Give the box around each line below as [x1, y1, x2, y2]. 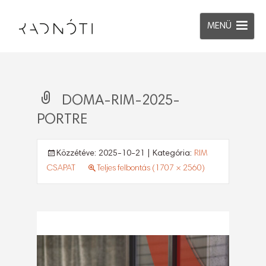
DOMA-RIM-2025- [62, 94, 180, 108]
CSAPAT [47, 164, 75, 173]
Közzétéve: [56, 150, 99, 158]
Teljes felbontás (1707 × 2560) [97, 164, 205, 173]
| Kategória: [145, 150, 194, 158]
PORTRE [37, 113, 88, 127]
